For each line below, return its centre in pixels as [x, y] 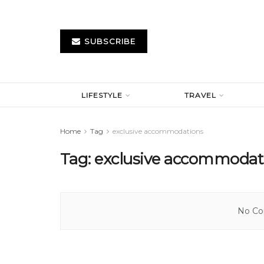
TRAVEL [201, 95]
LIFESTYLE [102, 95]
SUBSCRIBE [109, 41]
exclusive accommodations [158, 131]
